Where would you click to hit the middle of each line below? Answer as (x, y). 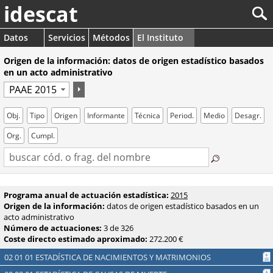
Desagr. (248, 115)
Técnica (147, 115)
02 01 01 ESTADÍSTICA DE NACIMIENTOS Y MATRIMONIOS (110, 257)
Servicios (67, 37)
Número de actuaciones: (53, 228)
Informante (106, 115)
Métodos (111, 37)
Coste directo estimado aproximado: (76, 239)
